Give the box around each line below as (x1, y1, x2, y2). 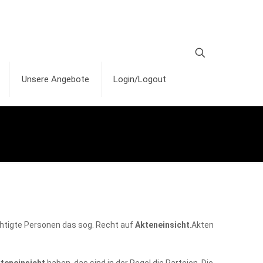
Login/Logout (113, 74, 166, 85)
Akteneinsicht (135, 220, 190, 230)
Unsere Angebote (22, 74, 89, 85)
